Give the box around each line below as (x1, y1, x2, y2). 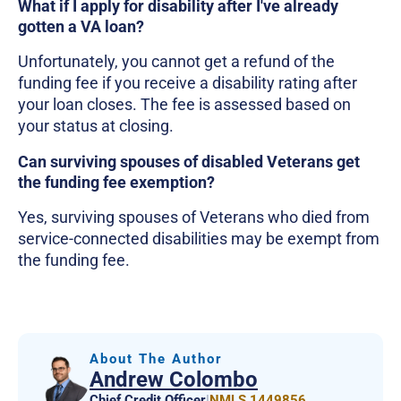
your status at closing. (18, 115, 177, 135)
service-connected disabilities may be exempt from (18, 228, 380, 248)
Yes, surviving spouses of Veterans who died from (18, 207, 370, 226)
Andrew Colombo (90, 366, 258, 392)
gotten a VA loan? (18, 16, 144, 36)
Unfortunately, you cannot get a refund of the (18, 51, 335, 71)
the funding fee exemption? (18, 172, 215, 192)
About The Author (90, 350, 223, 367)
